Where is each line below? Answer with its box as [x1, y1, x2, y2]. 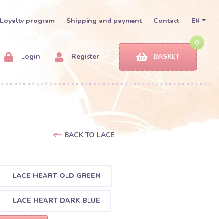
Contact [153, 16, 180, 25]
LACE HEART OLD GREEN [12, 171, 101, 180]
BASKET [153, 52, 180, 61]
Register [69, 52, 99, 61]
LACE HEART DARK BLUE [12, 196, 100, 205]
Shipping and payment [66, 16, 142, 25]
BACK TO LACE [64, 131, 114, 140]
